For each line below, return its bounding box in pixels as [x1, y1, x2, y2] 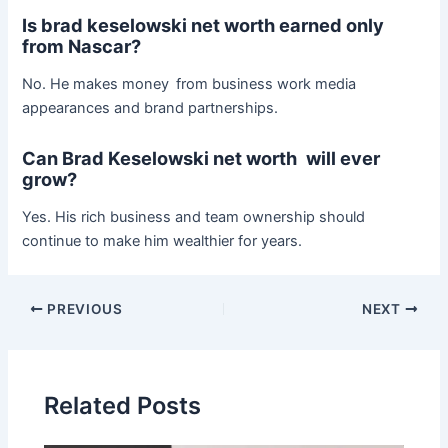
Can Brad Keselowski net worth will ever [22, 146, 381, 169]
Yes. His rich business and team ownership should [22, 208, 373, 227]
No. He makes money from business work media [22, 75, 357, 94]
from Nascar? [22, 34, 146, 57]
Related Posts [44, 390, 202, 420]
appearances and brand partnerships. [22, 99, 279, 118]
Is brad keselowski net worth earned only [22, 13, 394, 36]
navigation [6, 322, 78, 341]
